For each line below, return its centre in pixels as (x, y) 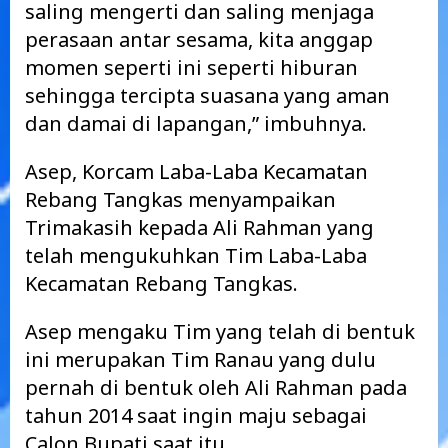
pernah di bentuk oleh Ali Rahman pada (216, 387)
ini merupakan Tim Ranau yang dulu (200, 359)
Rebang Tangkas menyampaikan (180, 199)
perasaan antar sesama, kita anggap (199, 39)
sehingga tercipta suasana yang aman (207, 95)
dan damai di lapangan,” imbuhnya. (196, 123)
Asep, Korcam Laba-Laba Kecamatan (196, 171)
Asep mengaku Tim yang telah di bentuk (220, 331)
